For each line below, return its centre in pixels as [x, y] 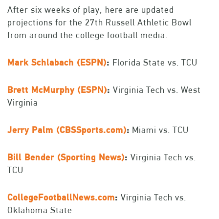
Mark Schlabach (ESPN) [57, 63]
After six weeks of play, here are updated [91, 10]
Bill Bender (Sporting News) [66, 157]
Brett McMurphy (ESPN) [57, 90]
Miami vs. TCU [159, 130]
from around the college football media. [88, 35]
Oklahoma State [40, 210]
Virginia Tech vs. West [157, 90]
